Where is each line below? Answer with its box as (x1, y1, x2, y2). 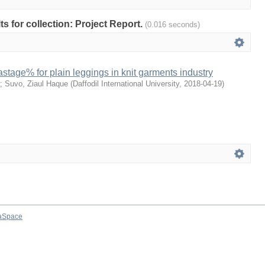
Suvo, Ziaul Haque (5, 79, 68, 88)
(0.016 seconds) (145, 20, 200, 29)
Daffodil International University (73, 79, 179, 88)
